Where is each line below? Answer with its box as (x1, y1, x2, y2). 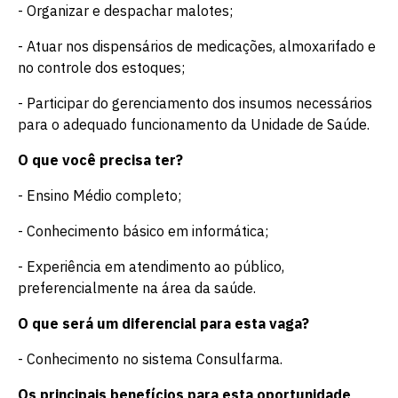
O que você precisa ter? (18, 151, 183, 169)
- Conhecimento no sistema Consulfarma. (18, 350, 283, 368)
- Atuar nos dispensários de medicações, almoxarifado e (18, 37, 376, 55)
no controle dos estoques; (18, 59, 185, 76)
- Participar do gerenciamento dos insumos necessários (18, 94, 372, 112)
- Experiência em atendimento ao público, (18, 258, 284, 275)
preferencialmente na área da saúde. (18, 279, 256, 297)
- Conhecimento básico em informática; (18, 222, 272, 240)
